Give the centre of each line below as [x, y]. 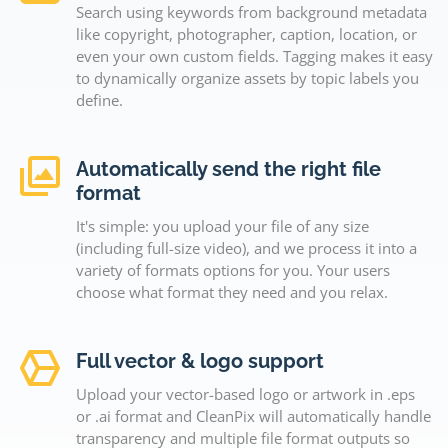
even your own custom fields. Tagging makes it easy [254, 56]
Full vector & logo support [200, 361]
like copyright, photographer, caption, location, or [246, 34]
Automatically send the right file [228, 169]
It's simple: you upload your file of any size [222, 226]
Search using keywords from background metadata [251, 12]
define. [99, 100]
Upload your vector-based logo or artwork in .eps [245, 394]
